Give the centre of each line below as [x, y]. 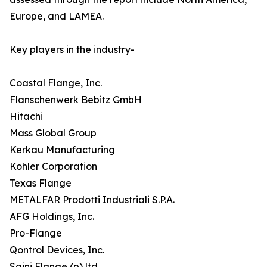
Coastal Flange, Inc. [56, 83]
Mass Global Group [53, 133]
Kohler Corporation [53, 167]
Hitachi [26, 117]
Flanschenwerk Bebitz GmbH [76, 100]
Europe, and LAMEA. [57, 16]
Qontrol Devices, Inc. [57, 250]
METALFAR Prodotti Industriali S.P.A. [92, 200]
